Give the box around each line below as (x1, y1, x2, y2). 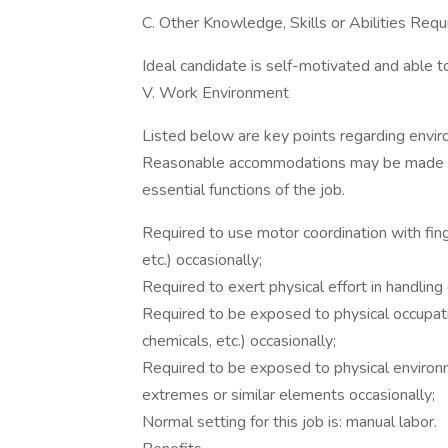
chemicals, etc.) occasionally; (142, 330, 336, 352)
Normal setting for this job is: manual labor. (142, 411, 437, 433)
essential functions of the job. (142, 179, 345, 201)
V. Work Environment (142, 82, 289, 104)
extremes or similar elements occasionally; (142, 384, 435, 406)
